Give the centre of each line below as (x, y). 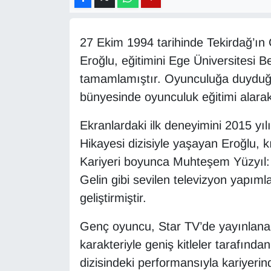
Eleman (52, 145)
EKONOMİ (58, 114)
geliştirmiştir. (113, 198)
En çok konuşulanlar (83, 207)
